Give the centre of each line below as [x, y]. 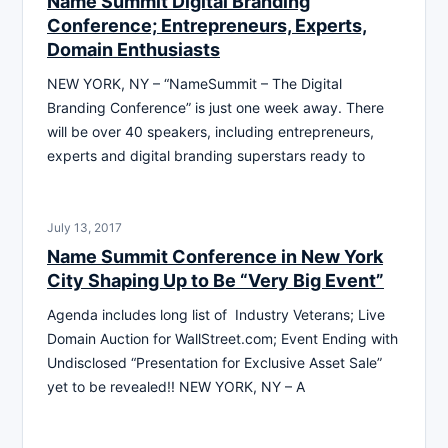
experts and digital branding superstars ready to [206, 155]
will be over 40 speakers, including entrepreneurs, [210, 131]
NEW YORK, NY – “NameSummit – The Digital [194, 83]
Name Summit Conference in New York [215, 256]
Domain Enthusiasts [133, 49]
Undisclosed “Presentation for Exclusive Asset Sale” [214, 362]
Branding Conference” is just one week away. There [215, 107]
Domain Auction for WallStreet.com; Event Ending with [222, 338]
